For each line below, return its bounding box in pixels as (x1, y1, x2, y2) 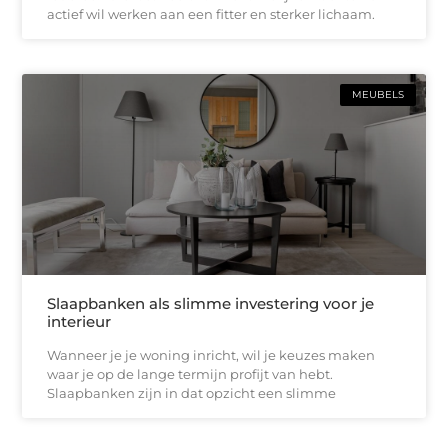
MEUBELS (351, 87, 404, 101)
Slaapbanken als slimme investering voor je (47, 294, 375, 314)
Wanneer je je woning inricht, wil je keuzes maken (47, 347, 376, 364)
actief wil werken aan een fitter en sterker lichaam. (47, 5, 376, 22)
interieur (47, 312, 112, 332)
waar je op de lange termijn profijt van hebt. (47, 366, 334, 383)
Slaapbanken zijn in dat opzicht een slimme (47, 385, 337, 402)
